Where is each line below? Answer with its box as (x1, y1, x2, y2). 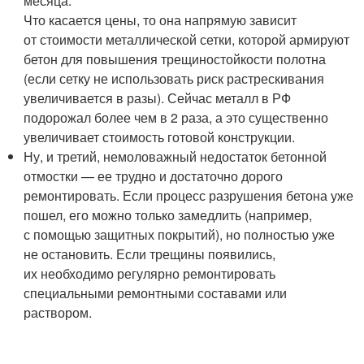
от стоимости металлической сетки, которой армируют (24, 30, 350, 49)
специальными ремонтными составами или (24, 284, 288, 302)
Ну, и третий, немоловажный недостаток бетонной (24, 147, 327, 166)
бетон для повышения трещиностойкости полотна (24, 50, 327, 68)
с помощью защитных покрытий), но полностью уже (24, 225, 336, 244)
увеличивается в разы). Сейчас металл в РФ (24, 89, 292, 107)
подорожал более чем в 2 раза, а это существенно (24, 108, 329, 127)
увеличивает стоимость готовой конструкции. (24, 128, 296, 146)
